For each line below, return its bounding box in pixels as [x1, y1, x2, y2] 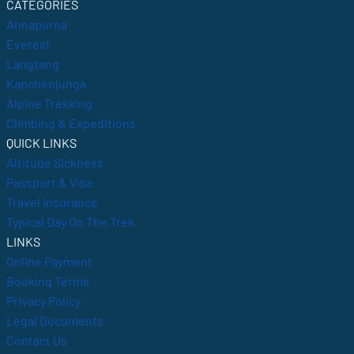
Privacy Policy [6, 293, 81, 309]
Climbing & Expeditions [6, 115, 136, 131]
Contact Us [6, 333, 67, 348]
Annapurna [6, 17, 67, 32]
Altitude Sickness [6, 155, 104, 171]
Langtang [6, 56, 59, 72]
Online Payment [6, 254, 92, 269]
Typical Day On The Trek [6, 214, 134, 230]
